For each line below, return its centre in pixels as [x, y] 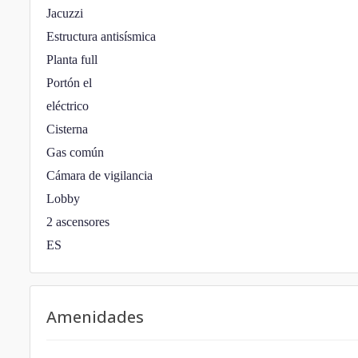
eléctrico [68, 106]
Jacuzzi [65, 13]
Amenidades [95, 317]
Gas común [75, 152]
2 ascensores [78, 222]
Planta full [72, 60]
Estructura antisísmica [101, 36]
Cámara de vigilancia [99, 175]
